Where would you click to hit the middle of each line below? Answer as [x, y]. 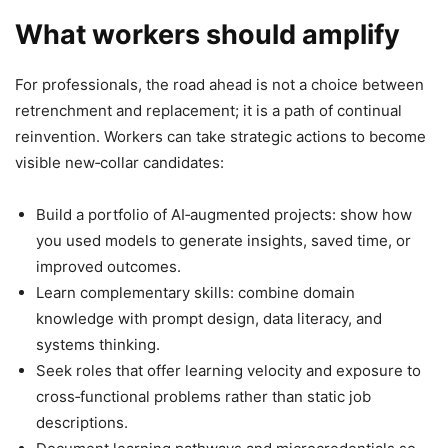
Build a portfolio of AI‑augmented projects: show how [224, 215]
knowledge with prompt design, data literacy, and [209, 319]
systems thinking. [98, 345]
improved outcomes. [108, 267]
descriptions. [82, 423]
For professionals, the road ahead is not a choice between [219, 85]
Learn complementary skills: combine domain [195, 293]
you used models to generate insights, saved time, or [223, 241]
